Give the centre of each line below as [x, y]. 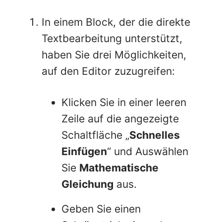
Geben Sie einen [101, 209]
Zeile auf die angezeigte [120, 118]
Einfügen [84, 151]
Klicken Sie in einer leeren [124, 102]
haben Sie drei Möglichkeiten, [114, 55]
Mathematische [119, 167]
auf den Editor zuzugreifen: [108, 71]
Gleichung [87, 184]
